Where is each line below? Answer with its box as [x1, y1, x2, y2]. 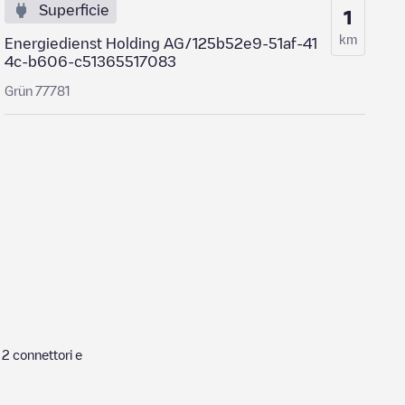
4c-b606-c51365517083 [5, 54, 177, 69]
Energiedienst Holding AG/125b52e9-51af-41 [5, 36, 318, 51]
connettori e [10, 348, 85, 361]
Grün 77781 [5, 84, 71, 97]
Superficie [39, 3, 110, 17]
